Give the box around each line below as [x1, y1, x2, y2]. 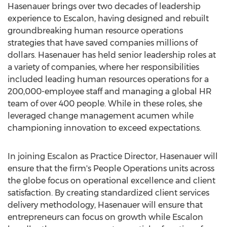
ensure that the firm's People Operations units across [8, 164, 214, 173]
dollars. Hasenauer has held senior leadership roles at [8, 50, 216, 60]
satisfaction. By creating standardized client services [8, 188, 209, 198]
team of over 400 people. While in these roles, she [8, 99, 202, 108]
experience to [8, 14, 63, 23]
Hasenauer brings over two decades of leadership [8, 2, 201, 11]
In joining [8, 152, 47, 161]
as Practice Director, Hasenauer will [78, 152, 218, 161]
